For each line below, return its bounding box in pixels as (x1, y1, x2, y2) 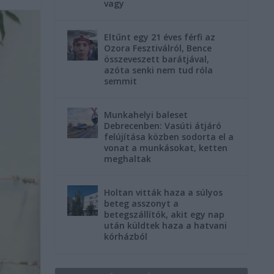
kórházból (104, 230, 148, 242)
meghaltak (104, 152, 152, 165)
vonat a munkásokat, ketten (104, 141, 228, 154)
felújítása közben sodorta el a (104, 130, 234, 143)
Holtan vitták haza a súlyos (104, 186, 223, 198)
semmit (104, 75, 138, 87)
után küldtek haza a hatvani (104, 219, 228, 231)
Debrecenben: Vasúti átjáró (104, 119, 222, 131)
